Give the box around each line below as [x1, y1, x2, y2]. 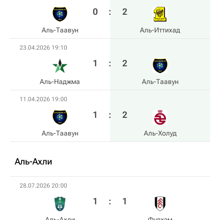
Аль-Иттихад [140, 26, 180, 34]
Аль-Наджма [40, 78, 80, 85]
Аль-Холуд [143, 129, 177, 137]
